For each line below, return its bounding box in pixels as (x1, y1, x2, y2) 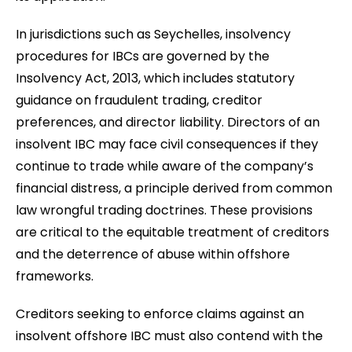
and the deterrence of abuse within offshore (16, 244, 290, 263)
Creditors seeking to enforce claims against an (16, 304, 304, 323)
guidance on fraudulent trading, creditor (16, 90, 262, 109)
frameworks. (16, 266, 93, 285)
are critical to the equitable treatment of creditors (16, 222, 329, 241)
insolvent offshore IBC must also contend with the (16, 326, 323, 345)
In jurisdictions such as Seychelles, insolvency (16, 24, 291, 43)
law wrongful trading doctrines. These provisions (16, 200, 313, 219)
